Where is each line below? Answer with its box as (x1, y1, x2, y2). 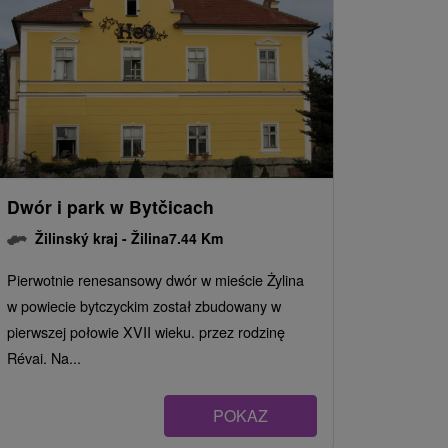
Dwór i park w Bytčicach (7, 194, 214, 219)
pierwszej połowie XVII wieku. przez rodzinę (7, 321, 285, 342)
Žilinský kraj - (35, 228, 131, 248)
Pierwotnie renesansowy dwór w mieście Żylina (7, 269, 304, 290)
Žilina (131, 228, 169, 248)
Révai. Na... (7, 347, 81, 368)
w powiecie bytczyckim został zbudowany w (7, 295, 281, 316)
